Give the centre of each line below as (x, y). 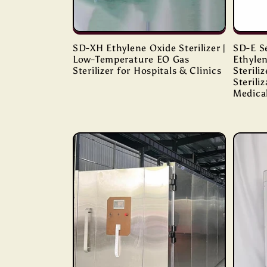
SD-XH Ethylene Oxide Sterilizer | (149, 48)
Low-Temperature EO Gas (131, 60)
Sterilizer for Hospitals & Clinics (147, 71)
